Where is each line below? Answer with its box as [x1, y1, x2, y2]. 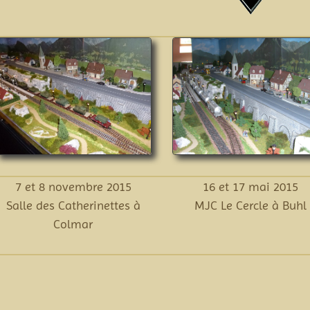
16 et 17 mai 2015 [203, 179, 299, 194]
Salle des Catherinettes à [6, 198, 140, 213]
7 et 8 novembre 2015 [15, 179, 131, 194]
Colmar [53, 217, 93, 232]
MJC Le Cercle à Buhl [194, 198, 307, 213]
